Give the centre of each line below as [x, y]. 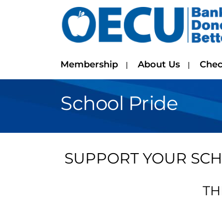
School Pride [119, 103]
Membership [89, 64]
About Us [159, 64]
